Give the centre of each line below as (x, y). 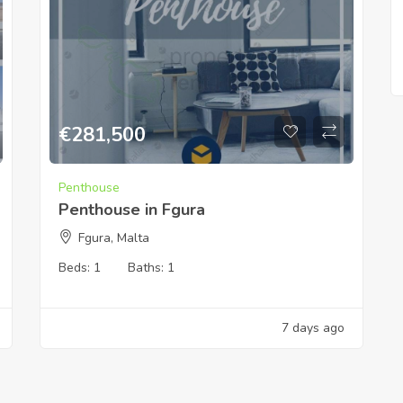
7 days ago (313, 327)
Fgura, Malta (114, 237)
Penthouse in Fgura (132, 209)
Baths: (148, 267)
